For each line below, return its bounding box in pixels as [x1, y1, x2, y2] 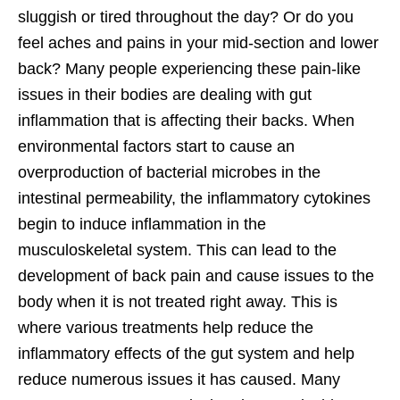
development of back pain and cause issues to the [18, 267, 374, 286]
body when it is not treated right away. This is [18, 293, 337, 312]
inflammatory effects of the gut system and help [18, 345, 354, 363]
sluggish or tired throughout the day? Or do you [18, 8, 354, 27]
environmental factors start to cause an [18, 137, 295, 156]
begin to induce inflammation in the [18, 215, 266, 234]
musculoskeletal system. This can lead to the [18, 241, 337, 260]
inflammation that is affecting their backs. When [18, 112, 354, 130]
